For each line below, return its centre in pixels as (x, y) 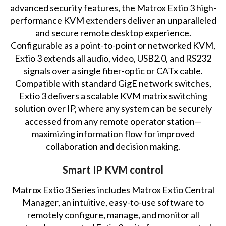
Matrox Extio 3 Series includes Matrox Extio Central (113, 189)
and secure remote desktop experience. (113, 33)
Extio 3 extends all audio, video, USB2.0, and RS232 (113, 58)
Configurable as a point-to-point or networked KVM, (113, 45)
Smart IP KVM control (113, 169)
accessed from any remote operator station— (113, 121)
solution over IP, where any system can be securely (113, 108)
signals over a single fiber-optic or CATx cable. (113, 70)
